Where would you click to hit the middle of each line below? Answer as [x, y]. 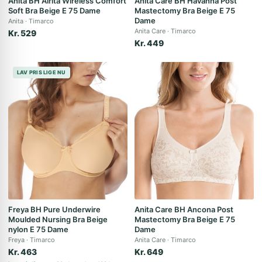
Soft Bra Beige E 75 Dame [54, 11]
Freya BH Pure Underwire [54, 209]
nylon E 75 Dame [38, 229]
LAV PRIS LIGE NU [42, 72]
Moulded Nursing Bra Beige [58, 219]
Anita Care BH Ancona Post [184, 209]
